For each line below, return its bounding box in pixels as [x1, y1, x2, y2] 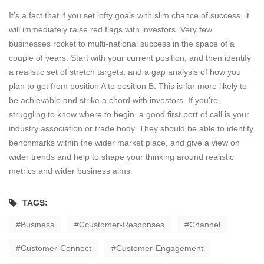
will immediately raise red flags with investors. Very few [9, 25, 212, 35]
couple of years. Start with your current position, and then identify [9, 53, 251, 63]
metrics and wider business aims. [9, 166, 133, 176]
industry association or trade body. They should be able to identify [9, 124, 253, 134]
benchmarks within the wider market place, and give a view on [9, 138, 240, 148]
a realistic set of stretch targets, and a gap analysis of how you [9, 67, 241, 77]
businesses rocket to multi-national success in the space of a [9, 39, 235, 49]
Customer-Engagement [116, 243, 203, 253]
